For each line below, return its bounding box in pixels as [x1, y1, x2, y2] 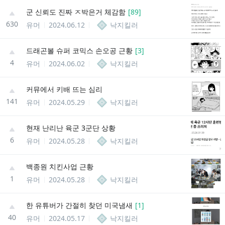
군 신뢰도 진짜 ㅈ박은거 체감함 [26, 7, 126, 17]
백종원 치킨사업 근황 [26, 161, 93, 171]
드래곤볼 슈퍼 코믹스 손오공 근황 [26, 45, 133, 55]
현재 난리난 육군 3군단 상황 [26, 123, 116, 133]
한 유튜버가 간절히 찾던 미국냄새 [26, 200, 133, 210]
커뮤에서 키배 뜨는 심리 [26, 84, 102, 94]
